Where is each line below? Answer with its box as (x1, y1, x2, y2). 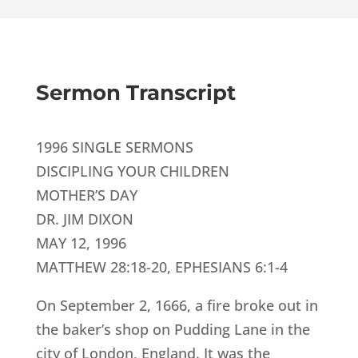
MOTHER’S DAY (35, 185, 137, 205)
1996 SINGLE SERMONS (35, 137, 193, 157)
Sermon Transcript (35, 80, 236, 106)
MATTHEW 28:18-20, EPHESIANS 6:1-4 (35, 257, 288, 277)
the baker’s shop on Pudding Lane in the (35, 320, 310, 340)
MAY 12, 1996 (35, 233, 126, 253)
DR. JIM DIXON (35, 209, 133, 229)
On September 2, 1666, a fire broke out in (35, 296, 318, 316)
